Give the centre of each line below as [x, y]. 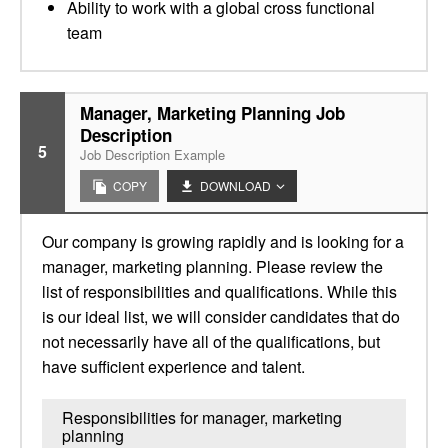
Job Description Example [152, 154]
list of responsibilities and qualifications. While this [219, 291]
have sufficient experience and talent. [173, 366]
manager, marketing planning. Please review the [212, 266]
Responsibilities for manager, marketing [202, 417]
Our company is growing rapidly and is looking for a [223, 241]
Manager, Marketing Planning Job [212, 113]
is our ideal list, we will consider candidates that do [221, 316]
